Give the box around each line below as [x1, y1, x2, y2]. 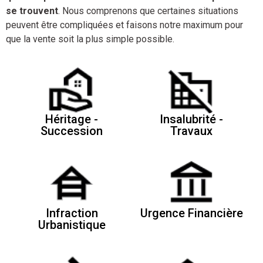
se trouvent [6, 5, 58, 17]
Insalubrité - [160, 112, 223, 127]
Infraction [45, 206, 98, 221]
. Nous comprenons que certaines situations [58, 5, 238, 17]
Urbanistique [38, 218, 106, 232]
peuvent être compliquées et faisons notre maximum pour [6, 19, 243, 31]
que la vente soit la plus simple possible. [6, 33, 174, 45]
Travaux [170, 124, 213, 139]
